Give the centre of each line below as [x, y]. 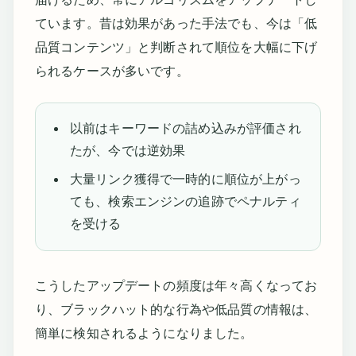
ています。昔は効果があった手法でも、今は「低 [176, 23]
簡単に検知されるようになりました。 [144, 334]
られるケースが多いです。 [112, 71]
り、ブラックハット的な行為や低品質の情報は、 [176, 310]
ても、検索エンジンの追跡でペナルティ [185, 202]
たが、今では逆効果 [128, 150]
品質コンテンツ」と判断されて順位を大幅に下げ [176, 47]
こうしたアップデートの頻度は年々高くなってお [176, 286]
